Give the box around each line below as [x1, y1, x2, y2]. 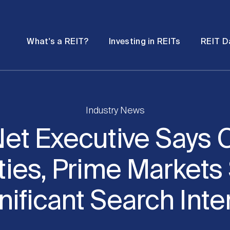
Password [51, 10, 86, 17]
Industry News [85, 106, 145, 116]
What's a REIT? [27, 37, 89, 46]
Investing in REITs [109, 37, 181, 46]
